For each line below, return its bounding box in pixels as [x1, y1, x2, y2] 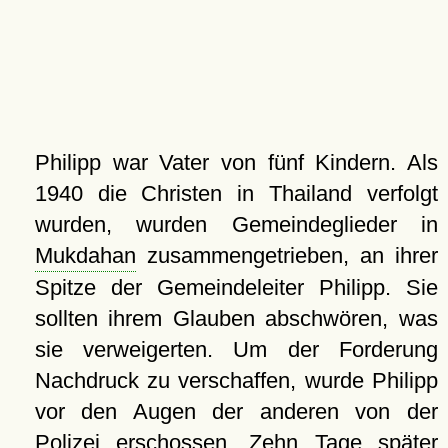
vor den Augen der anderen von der [34, 399, 438, 424]
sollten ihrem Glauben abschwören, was [34, 306, 438, 331]
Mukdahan [34, 243, 136, 268]
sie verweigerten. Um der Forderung [34, 337, 438, 362]
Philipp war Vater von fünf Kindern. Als [34, 150, 438, 175]
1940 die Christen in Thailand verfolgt [34, 181, 438, 206]
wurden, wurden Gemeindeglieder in [34, 212, 438, 237]
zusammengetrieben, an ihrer [135, 243, 438, 268]
